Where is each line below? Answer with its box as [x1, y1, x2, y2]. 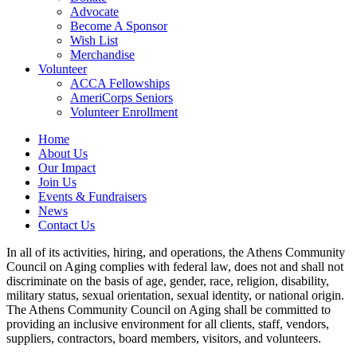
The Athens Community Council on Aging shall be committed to [6, 303, 331, 317]
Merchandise [70, 48, 135, 62]
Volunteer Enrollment [70, 105, 178, 120]
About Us [38, 147, 88, 161]
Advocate [70, 5, 119, 19]
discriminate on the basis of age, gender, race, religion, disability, [6, 274, 329, 288]
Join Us [38, 175, 76, 190]
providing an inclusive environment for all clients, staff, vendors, [6, 317, 329, 331]
